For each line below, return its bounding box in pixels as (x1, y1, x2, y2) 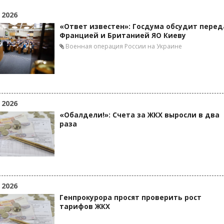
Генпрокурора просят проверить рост (59, 193, 201, 202)
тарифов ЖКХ (59, 202, 110, 211)
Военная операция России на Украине (65, 42, 182, 50)
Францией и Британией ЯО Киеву (59, 31, 186, 40)
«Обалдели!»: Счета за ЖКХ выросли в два (59, 110, 219, 119)
